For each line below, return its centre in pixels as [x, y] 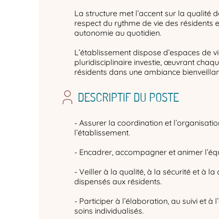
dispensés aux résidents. [118, 181]
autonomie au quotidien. [118, 33]
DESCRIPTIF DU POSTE [129, 97]
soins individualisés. [109, 211]
